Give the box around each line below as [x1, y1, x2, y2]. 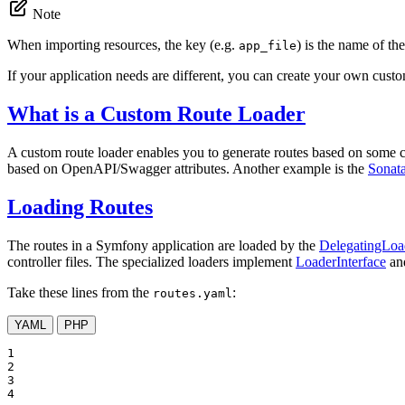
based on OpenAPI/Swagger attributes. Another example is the [7, 160, 368, 176]
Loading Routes [7, 194, 153, 219]
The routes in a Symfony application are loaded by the [7, 237, 319, 253]
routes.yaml [153, 286, 232, 300]
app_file [239, 38, 297, 52]
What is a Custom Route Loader [7, 101, 306, 126]
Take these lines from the [7, 284, 153, 300]
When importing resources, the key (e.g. [7, 36, 239, 52]
